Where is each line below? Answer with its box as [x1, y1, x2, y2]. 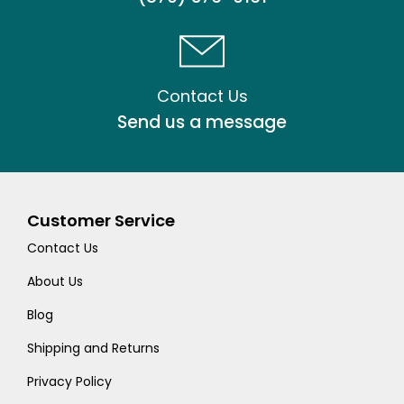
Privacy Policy [27, 372, 112, 391]
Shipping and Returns [27, 339, 160, 358]
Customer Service [27, 209, 175, 233]
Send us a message [117, 110, 287, 135]
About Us [27, 272, 83, 291]
